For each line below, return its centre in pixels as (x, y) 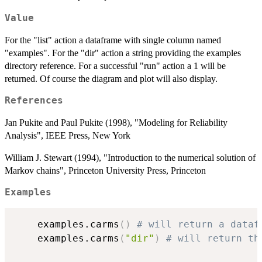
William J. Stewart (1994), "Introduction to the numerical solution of (130, 158)
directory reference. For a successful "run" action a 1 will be (115, 66)
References (34, 101)
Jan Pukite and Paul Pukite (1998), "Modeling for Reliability (116, 123)
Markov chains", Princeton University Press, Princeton (105, 171)
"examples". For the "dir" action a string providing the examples (123, 53)
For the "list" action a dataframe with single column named (113, 40)
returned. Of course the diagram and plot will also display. (111, 79)
